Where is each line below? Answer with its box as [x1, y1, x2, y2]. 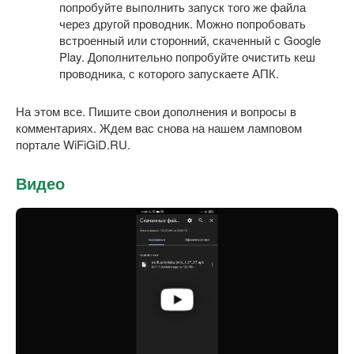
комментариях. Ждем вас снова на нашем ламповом [16, 119, 302, 136]
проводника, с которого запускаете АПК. [59, 64, 279, 81]
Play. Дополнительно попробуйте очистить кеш [59, 47, 315, 65]
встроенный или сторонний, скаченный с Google [59, 31, 321, 48]
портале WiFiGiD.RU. [16, 135, 130, 153]
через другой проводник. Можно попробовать [59, 14, 306, 32]
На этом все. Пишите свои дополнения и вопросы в [16, 102, 296, 119]
